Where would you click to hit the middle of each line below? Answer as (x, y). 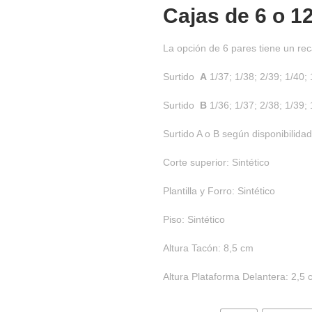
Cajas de (209, 16)
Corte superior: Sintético (216, 162)
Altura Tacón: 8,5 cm (208, 248)
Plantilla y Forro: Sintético (219, 191)
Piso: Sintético (194, 219)
